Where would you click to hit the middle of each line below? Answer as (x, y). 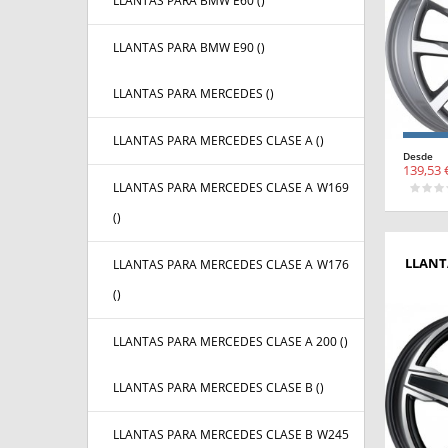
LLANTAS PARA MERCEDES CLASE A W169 (231, 188)
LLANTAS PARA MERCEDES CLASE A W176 (231, 265)
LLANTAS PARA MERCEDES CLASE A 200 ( (228, 342)
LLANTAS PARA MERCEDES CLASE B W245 (231, 435)
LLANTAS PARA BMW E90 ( (187, 48)
